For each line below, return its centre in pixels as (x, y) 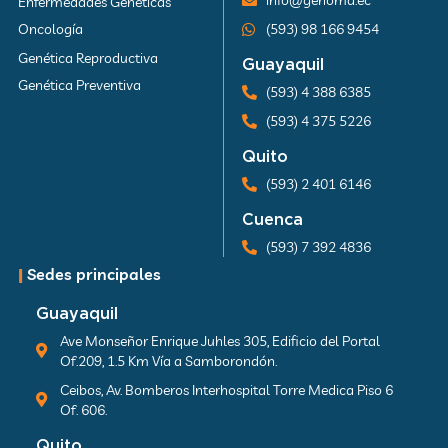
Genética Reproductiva (88, 57)
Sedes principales (92, 274)
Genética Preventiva (79, 84)
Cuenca (272, 220)
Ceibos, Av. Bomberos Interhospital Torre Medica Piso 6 (226, 389)
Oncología (50, 28)
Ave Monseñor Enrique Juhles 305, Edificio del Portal (219, 340)
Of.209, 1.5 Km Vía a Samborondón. (168, 360)
